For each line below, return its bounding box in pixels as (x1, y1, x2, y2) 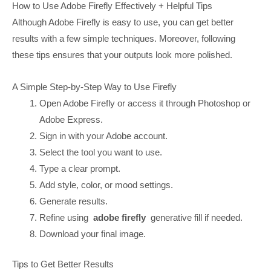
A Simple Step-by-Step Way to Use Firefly (12, 82, 177, 93)
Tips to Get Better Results (12, 259, 114, 269)
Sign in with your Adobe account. (39, 131, 168, 142)
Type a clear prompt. (39, 163, 121, 174)
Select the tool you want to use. (39, 147, 163, 158)
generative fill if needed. (148, 212, 243, 223)
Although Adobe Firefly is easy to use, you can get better (12, 17, 233, 28)
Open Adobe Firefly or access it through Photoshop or (39, 98, 251, 109)
